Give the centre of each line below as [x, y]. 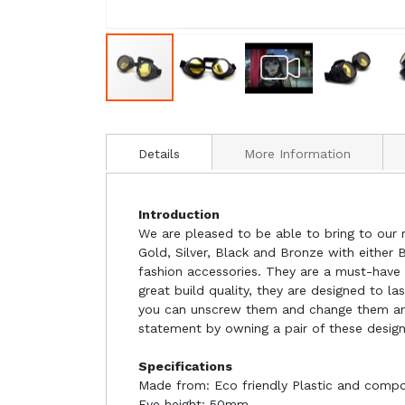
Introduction [179, 214]
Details [159, 154]
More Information [297, 154]
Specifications [185, 366]
